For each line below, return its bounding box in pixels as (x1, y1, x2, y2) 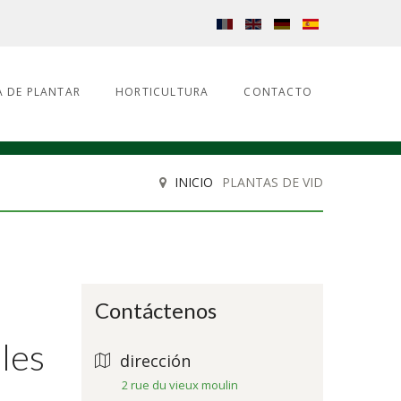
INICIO (175, 174, 213, 191)
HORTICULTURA (115, 84, 209, 99)
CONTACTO (243, 84, 312, 99)
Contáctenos (95, 297, 217, 323)
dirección (120, 350, 191, 371)
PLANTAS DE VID (222, 174, 323, 191)
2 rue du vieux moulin (122, 377, 238, 393)
